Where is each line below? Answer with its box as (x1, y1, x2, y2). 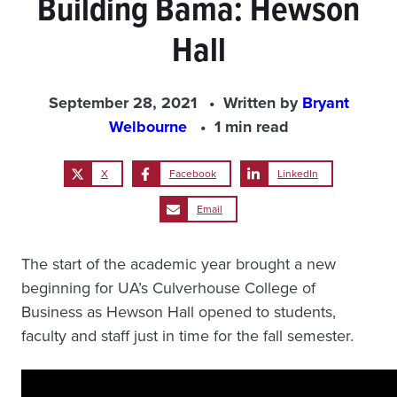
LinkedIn (277, 166, 318, 182)
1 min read (214, 115, 289, 138)
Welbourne (108, 115, 191, 138)
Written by (222, 91, 302, 114)
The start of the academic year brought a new (21, 253, 336, 276)
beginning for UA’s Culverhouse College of (21, 276, 315, 300)
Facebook (169, 166, 216, 182)
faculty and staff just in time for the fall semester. (21, 324, 354, 347)
